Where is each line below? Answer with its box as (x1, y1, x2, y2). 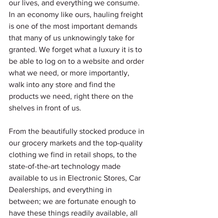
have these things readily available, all (9, 209, 140, 217)
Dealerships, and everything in (9, 185, 114, 194)
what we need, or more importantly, (9, 69, 131, 77)
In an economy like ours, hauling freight (9, 10, 145, 18)
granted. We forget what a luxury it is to (9, 45, 144, 54)
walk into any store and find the (9, 80, 117, 89)
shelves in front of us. (9, 104, 81, 112)
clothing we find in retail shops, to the (9, 150, 139, 159)
